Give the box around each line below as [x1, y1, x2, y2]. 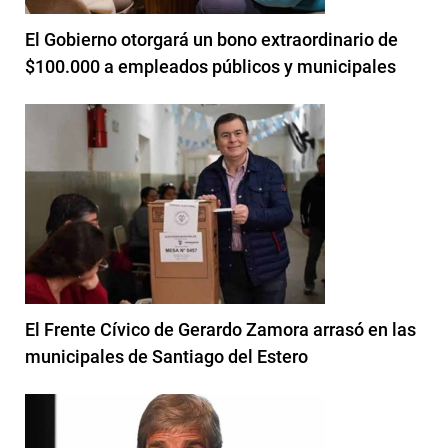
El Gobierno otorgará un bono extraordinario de [25, 28, 398, 50]
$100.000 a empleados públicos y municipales [25, 55, 396, 77]
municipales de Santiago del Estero [25, 345, 308, 367]
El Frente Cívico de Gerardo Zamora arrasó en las [25, 318, 416, 340]
